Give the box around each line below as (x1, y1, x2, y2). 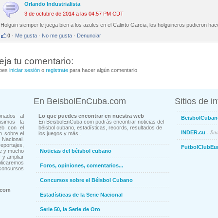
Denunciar (77, 33, 101, 39)
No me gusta (42, 33, 72, 39)
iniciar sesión (9, 67, 40, 73)
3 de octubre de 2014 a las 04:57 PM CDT (24, 11, 124, 17)
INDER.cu (181, 129, 205, 136)
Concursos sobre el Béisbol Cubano (40, 177, 133, 183)
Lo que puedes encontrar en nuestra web (38, 113, 144, 119)
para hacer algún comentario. (68, 67, 139, 73)
